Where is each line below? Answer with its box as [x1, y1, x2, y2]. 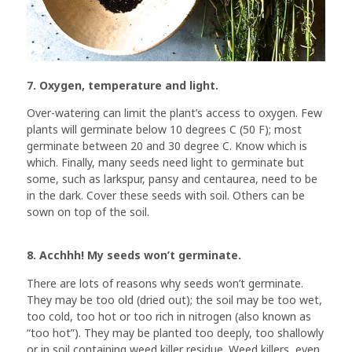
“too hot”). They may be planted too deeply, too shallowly [27, 324, 324, 340]
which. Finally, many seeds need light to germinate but [27, 155, 304, 170]
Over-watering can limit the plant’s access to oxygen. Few [27, 105, 322, 121]
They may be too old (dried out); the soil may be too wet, [27, 291, 322, 307]
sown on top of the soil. [27, 204, 149, 220]
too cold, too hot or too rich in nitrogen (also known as [27, 308, 311, 324]
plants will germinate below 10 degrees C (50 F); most [27, 122, 302, 137]
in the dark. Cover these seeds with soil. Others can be [27, 188, 305, 203]
